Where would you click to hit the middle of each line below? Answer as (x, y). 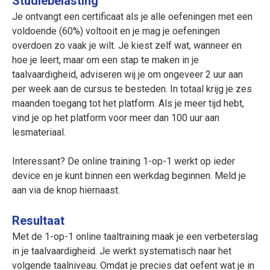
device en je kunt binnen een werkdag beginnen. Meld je (129, 175)
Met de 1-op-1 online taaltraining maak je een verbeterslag (135, 236)
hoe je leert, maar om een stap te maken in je (105, 60)
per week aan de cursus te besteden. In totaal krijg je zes (132, 89)
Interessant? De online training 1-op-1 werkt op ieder (124, 161)
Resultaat (38, 220)
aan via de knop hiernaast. (66, 190)
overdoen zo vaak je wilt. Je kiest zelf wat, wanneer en (127, 45)
